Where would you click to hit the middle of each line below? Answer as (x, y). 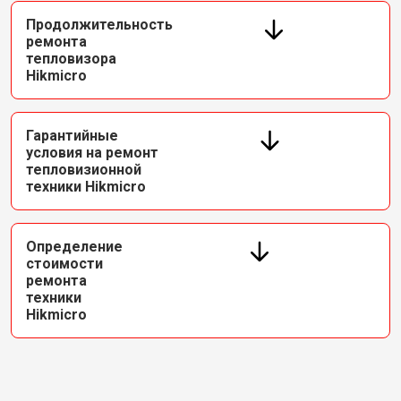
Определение (74, 247)
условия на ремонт (92, 153)
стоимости (64, 264)
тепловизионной (84, 170)
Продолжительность (99, 25)
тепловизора (71, 59)
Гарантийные (72, 136)
